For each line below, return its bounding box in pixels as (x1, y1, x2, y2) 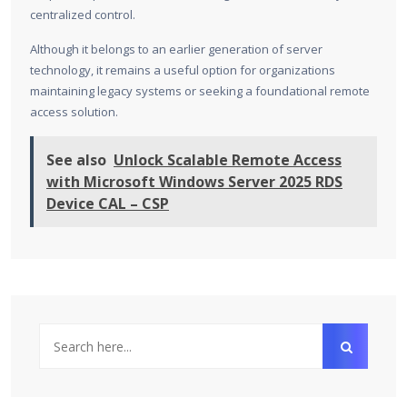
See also (46, 150, 106, 171)
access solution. (30, 104, 118, 121)
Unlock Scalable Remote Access (114, 150, 342, 171)
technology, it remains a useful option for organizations (30, 62, 335, 79)
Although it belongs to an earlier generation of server (30, 41, 323, 58)
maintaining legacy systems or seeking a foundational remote (30, 83, 370, 100)
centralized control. (30, 6, 135, 24)
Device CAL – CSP (46, 194, 169, 214)
